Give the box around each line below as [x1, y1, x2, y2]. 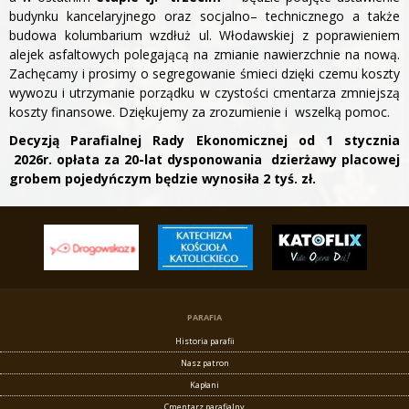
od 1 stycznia [298, 131, 401, 150]
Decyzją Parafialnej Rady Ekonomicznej [9, 131, 288, 150]
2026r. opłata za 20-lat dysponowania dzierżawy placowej [9, 151, 400, 169]
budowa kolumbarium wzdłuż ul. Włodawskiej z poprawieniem [9, 26, 400, 45]
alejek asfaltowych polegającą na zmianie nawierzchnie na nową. [9, 46, 400, 64]
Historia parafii [174, 335, 235, 348]
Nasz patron [180, 357, 229, 370]
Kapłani [190, 379, 219, 392]
